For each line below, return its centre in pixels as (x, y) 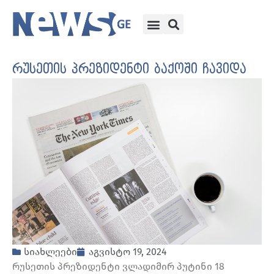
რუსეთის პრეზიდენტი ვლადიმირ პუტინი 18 (118, 267)
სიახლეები (50, 252)
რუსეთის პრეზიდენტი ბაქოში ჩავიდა (129, 69)
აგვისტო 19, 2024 (128, 252)
